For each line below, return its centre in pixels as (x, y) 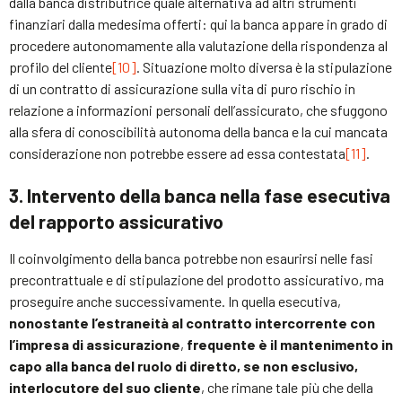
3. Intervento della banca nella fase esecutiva (200, 196)
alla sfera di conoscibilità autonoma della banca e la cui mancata (198, 132)
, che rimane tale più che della (287, 388)
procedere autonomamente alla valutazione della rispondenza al (198, 46)
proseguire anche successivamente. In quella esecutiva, (175, 301)
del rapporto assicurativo (116, 222)
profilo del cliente (61, 67)
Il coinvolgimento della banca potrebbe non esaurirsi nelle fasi (191, 258)
